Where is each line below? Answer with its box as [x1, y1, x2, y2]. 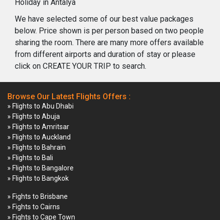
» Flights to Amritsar [7, 122, 69, 131]
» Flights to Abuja [7, 112, 60, 120]
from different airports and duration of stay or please [15, 49, 195, 59]
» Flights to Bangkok [7, 174, 69, 182]
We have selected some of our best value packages [15, 14, 193, 24]
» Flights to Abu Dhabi [7, 102, 74, 110]
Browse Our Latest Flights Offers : [7, 91, 131, 101]
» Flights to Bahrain [7, 143, 66, 151]
